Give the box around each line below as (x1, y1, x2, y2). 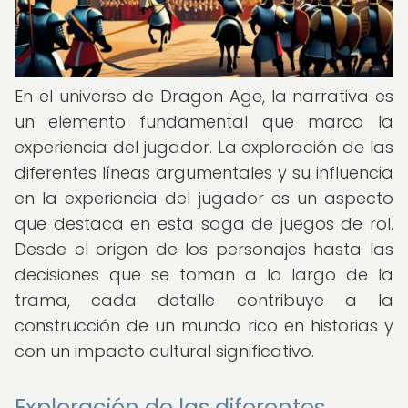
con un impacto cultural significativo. (15, 340, 314, 362)
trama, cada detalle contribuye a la (15, 289, 393, 311)
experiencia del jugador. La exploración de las (15, 136, 393, 158)
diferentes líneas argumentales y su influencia (15, 161, 393, 184)
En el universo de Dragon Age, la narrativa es (15, 85, 393, 107)
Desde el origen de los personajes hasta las (15, 238, 393, 260)
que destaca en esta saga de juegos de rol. (15, 212, 393, 235)
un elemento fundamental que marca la (15, 110, 393, 133)
